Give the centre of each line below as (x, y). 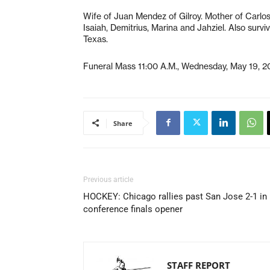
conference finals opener (133, 209)
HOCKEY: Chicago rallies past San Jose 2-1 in (175, 196)
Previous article (108, 179)
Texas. (96, 39)
